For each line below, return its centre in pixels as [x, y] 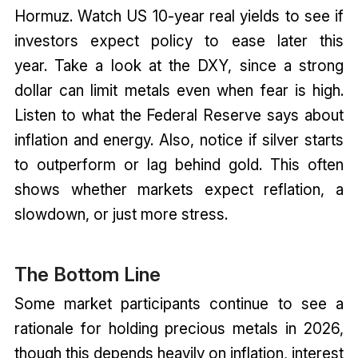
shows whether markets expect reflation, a [179, 189]
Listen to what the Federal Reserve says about [179, 115]
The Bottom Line [89, 274]
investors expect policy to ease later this [179, 40]
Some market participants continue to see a [179, 304]
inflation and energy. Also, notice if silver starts [179, 139]
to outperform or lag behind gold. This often [179, 164]
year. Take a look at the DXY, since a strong [179, 65]
